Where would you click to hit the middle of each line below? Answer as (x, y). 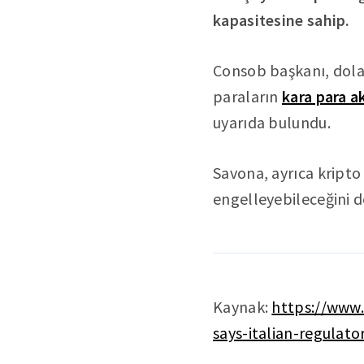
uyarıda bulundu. (272, 122)
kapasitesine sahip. (282, 20)
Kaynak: (243, 307)
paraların (248, 96)
